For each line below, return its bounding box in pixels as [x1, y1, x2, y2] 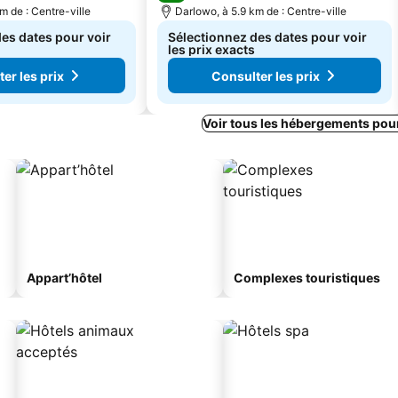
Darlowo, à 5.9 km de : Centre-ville [175, 4, 346, 18]
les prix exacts [168, 42, 255, 57]
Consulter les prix [211, 68, 320, 84]
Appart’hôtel [27, 270, 102, 285]
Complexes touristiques [234, 270, 380, 285]
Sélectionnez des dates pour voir [168, 29, 367, 44]
